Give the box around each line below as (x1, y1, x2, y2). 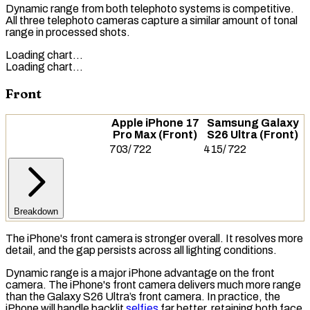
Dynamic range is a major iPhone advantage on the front (6, 267, 275, 280)
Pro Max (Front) (113, 129, 197, 141)
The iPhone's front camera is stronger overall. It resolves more (6, 232, 303, 245)
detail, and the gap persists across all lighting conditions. (6, 244, 277, 257)
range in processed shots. (6, 26, 130, 38)
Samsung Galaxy (206, 117, 299, 129)
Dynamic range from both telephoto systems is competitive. (6, 2, 294, 15)
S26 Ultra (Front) (207, 129, 298, 141)
